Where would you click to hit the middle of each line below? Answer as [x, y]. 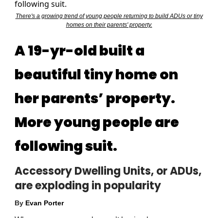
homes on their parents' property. [109, 25]
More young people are [97, 123]
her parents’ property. [95, 99]
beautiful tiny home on [96, 75]
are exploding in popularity [88, 186]
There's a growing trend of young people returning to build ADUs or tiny [109, 16]
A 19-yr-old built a [80, 51]
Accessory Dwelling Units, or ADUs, [108, 171]
